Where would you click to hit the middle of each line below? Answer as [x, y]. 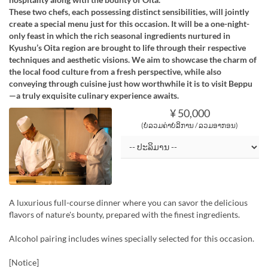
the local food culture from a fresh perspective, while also [115, 71]
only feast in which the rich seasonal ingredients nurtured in [120, 35]
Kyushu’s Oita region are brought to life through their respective [127, 47]
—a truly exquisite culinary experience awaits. [94, 95]
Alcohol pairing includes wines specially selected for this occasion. [132, 238]
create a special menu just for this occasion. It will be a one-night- [129, 23]
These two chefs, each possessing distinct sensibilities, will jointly [129, 11]
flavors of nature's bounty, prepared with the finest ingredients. [124, 214]
